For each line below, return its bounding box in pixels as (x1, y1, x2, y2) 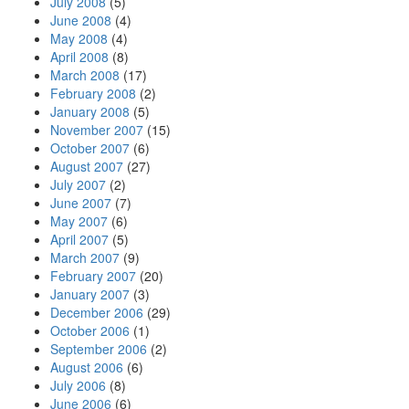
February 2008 (50, 84, 136, 102)
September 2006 (50, 340, 147, 358)
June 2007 (50, 194, 111, 212)
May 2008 (50, 29, 108, 47)
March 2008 (50, 66, 120, 84)
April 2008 (50, 47, 109, 66)
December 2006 (50, 303, 143, 321)
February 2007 (50, 267, 136, 285)
